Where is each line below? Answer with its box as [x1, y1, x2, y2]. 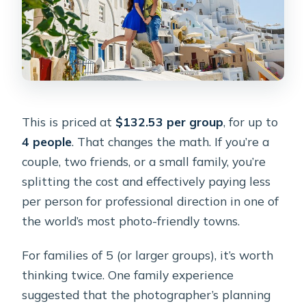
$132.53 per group [115, 114, 224, 130]
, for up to [223, 114, 279, 130]
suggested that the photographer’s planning [22, 287, 271, 303]
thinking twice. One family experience [22, 267, 234, 283]
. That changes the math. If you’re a [72, 134, 270, 150]
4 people [22, 134, 72, 150]
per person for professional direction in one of [22, 193, 279, 209]
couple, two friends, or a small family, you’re [22, 154, 266, 169]
